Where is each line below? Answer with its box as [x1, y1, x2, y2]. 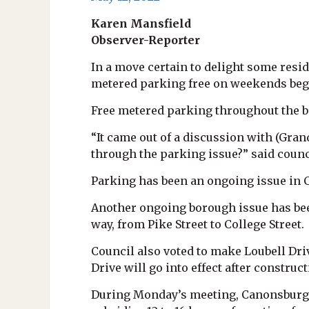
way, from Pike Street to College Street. [91, 217, 304, 231]
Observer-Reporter [91, 33, 200, 47]
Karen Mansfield [91, 17, 191, 30]
